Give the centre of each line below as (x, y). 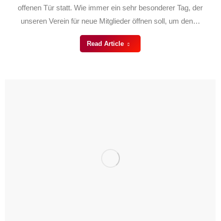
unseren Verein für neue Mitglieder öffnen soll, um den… (110, 21)
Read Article (105, 44)
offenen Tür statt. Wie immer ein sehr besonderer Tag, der (110, 8)
